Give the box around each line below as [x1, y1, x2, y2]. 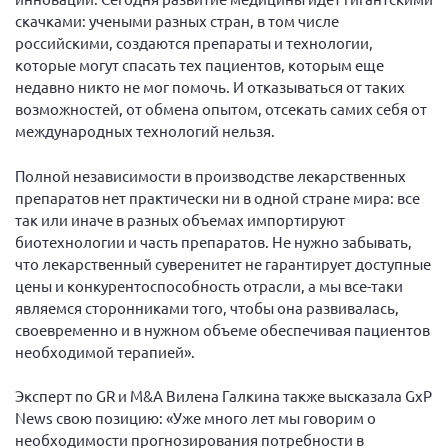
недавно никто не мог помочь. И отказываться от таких [15, 77, 405, 96]
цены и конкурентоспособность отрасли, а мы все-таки [15, 275, 403, 295]
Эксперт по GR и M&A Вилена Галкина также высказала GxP [15, 386, 432, 405]
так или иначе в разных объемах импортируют [15, 209, 345, 229]
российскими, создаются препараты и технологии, [15, 33, 373, 52]
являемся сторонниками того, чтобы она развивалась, [15, 297, 399, 317]
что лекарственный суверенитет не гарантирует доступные [15, 253, 431, 273]
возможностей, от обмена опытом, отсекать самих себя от [15, 99, 427, 118]
